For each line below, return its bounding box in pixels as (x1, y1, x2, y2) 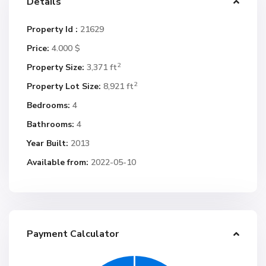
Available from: (27, 157, 88, 168)
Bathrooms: (27, 119, 74, 130)
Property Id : (27, 24, 78, 35)
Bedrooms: (27, 100, 70, 111)
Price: (27, 43, 49, 54)
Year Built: (27, 138, 68, 149)
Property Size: (27, 62, 84, 73)
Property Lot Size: (27, 81, 101, 92)
